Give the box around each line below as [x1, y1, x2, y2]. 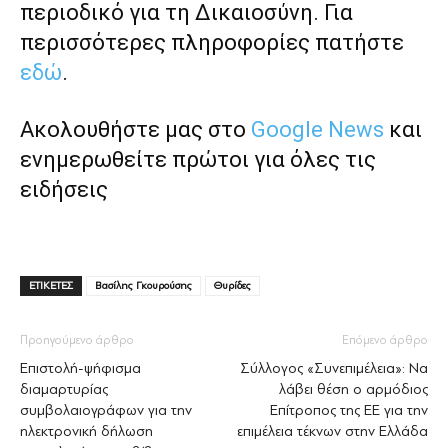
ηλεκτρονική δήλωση [20, 422, 153, 440]
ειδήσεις [20, 176, 108, 202]
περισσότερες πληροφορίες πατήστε [20, 29, 404, 55]
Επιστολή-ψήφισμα [20, 359, 141, 377]
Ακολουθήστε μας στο [20, 116, 251, 142]
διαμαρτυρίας [20, 380, 108, 398]
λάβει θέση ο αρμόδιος [279, 380, 428, 398]
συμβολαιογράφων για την [20, 401, 192, 419]
